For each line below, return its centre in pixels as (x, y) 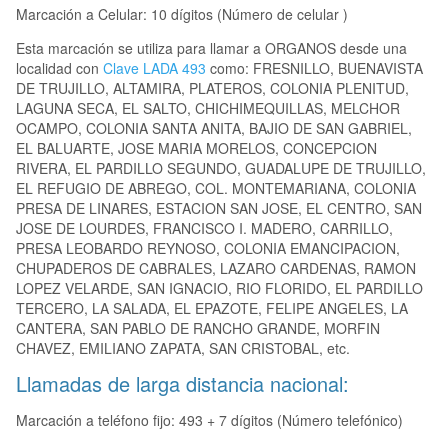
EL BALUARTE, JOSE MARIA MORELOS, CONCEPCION (196, 148)
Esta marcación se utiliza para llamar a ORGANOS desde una (211, 48)
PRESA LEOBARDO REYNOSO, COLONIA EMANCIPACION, (208, 248)
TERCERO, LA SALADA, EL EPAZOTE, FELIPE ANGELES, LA (212, 308)
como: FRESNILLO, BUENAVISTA (314, 68)
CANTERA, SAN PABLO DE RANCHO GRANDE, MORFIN (198, 328)
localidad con (59, 68)
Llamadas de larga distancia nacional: (182, 384)
